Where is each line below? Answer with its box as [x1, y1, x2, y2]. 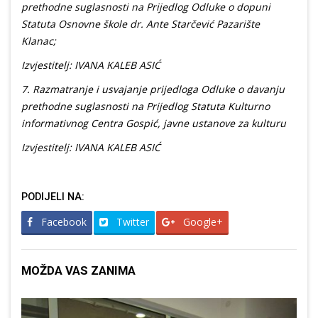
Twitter [114, 215, 149, 229]
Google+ [180, 215, 223, 229]
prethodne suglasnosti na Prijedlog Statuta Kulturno [21, 99, 270, 114]
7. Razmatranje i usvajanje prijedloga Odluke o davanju [21, 82, 285, 97]
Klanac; [21, 34, 56, 48]
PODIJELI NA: [21, 191, 84, 204]
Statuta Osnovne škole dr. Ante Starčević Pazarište [21, 17, 260, 31]
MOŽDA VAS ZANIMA [21, 263, 136, 278]
